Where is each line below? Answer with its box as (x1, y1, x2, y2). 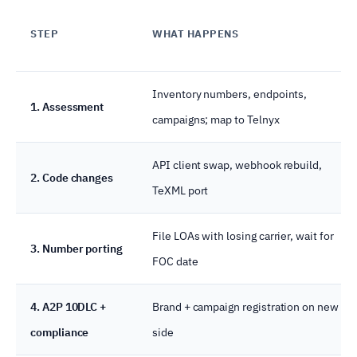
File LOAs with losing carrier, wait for (152, 228, 334, 243)
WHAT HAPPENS (152, 26, 239, 41)
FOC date (152, 253, 198, 269)
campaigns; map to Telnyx (152, 112, 280, 127)
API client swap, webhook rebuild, (152, 157, 323, 172)
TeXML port (152, 182, 209, 198)
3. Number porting (30, 241, 123, 256)
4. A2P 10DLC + (30, 299, 107, 314)
